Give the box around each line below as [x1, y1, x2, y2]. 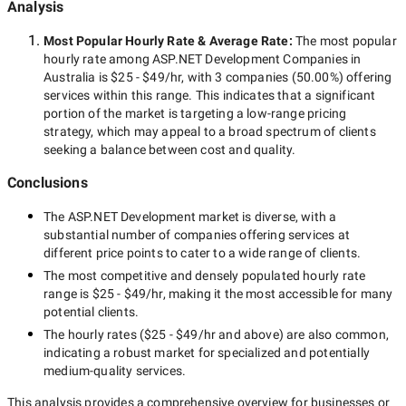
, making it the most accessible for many [162, 286, 393, 301]
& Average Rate [195, 34, 289, 48]
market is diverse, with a [195, 209, 337, 224]
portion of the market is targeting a [43, 106, 247, 121]
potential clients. [43, 304, 140, 319]
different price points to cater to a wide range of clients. [43, 246, 362, 260]
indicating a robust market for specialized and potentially [43, 345, 370, 360]
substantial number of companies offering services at [43, 227, 350, 242]
